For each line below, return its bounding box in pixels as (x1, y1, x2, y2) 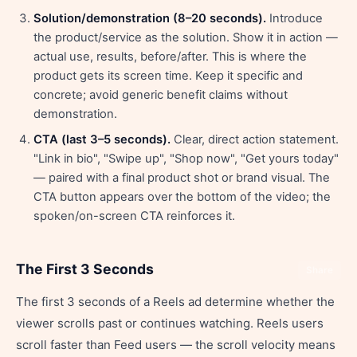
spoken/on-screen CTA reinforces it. (33, 209, 235, 223)
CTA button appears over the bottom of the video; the (33, 190, 331, 204)
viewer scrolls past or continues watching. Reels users (16, 316, 324, 331)
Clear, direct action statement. (171, 132, 339, 147)
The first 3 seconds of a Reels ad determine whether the (16, 294, 335, 309)
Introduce (266, 11, 323, 25)
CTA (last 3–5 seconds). (33, 132, 171, 147)
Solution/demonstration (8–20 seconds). (33, 11, 266, 25)
